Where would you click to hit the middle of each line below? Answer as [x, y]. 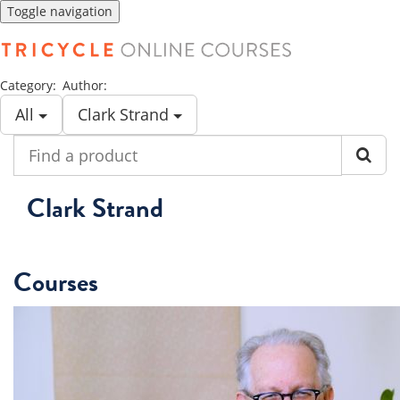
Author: [85, 85]
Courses [56, 282]
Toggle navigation [60, 11]
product [37, 178]
